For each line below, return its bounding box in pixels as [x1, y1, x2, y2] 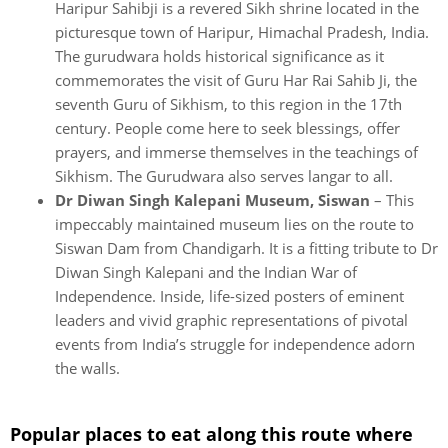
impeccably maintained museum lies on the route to [55, 213, 414, 234]
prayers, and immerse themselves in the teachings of [55, 141, 418, 162]
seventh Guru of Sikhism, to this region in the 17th [55, 93, 402, 114]
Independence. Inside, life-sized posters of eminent [55, 285, 404, 306]
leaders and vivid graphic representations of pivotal [55, 309, 408, 330]
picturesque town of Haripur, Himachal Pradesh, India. [55, 21, 429, 42]
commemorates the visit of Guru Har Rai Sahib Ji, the [55, 69, 417, 90]
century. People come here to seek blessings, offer [55, 117, 400, 138]
